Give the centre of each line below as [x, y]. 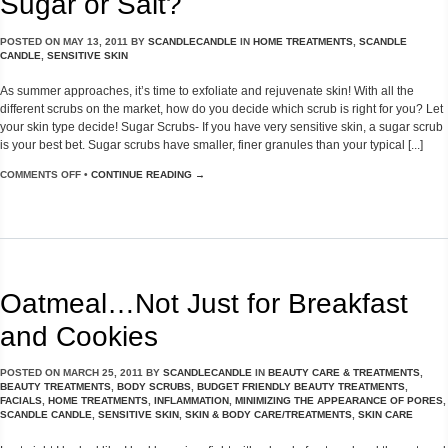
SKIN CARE [385, 415]
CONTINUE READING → [148, 175]
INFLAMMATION [191, 401]
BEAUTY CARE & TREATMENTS [344, 373]
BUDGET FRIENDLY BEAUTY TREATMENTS [301, 387]
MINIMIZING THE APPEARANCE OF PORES [339, 401]
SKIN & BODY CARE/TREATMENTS [268, 415]
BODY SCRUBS [154, 387]
